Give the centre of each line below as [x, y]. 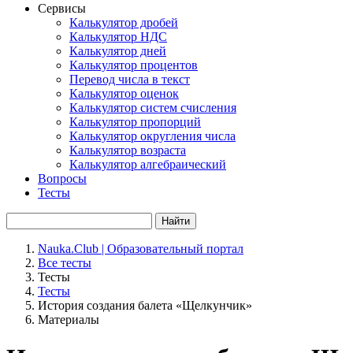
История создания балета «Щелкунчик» [145, 305]
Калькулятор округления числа [152, 136]
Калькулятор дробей [124, 22]
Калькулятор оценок [124, 93]
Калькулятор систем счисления [153, 108]
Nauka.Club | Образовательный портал [141, 249]
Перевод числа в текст [130, 79]
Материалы [69, 320]
